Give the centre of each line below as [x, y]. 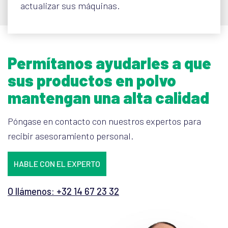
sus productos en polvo [92, 80]
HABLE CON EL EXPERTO [57, 164]
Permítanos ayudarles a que [109, 63]
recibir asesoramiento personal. [71, 136]
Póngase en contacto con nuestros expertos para [104, 121]
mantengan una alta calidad [108, 97]
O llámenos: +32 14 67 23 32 [63, 191]
